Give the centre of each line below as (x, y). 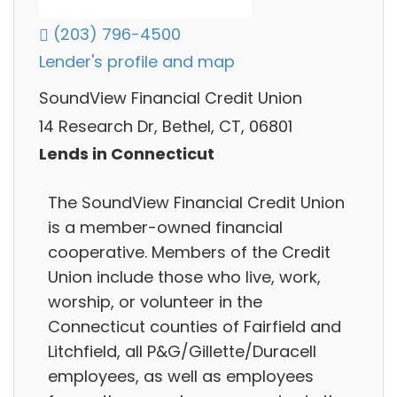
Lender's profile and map (137, 62)
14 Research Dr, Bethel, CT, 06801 (166, 126)
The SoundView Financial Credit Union (196, 202)
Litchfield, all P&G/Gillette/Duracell (182, 351)
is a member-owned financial (165, 227)
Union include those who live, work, (184, 276)
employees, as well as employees (181, 376)
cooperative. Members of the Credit (189, 252)
